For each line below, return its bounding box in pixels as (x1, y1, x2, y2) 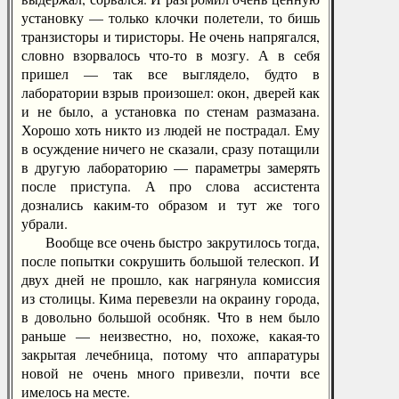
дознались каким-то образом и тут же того (21, 195, 320, 214)
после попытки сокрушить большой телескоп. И (21, 251, 320, 270)
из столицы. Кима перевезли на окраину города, (21, 289, 320, 307)
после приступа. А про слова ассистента (21, 176, 320, 195)
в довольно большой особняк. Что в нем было (21, 307, 320, 326)
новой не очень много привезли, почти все (21, 363, 320, 382)
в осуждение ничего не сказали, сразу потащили (21, 139, 320, 158)
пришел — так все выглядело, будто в (21, 64, 320, 83)
